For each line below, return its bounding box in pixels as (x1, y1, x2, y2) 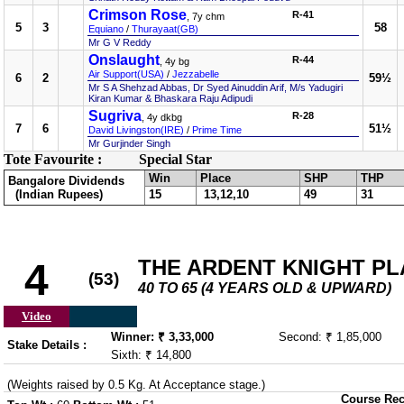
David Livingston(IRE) (88, 124, 184, 135)
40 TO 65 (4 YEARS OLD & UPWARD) (138, 280, 391, 296)
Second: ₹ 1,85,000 (279, 330, 381, 344)
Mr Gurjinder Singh (88, 138, 170, 149)
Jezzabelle (172, 69, 219, 79)
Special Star (139, 151, 212, 167)
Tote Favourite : (4, 151, 102, 167)
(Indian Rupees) (8, 188, 103, 201)
